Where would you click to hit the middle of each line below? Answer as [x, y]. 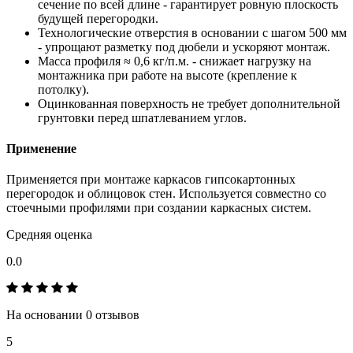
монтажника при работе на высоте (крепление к [167, 75]
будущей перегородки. [98, 18]
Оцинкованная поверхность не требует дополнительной [189, 103]
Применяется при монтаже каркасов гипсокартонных [151, 180]
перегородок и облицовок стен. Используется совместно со [166, 194]
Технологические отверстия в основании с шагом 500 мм [192, 32]
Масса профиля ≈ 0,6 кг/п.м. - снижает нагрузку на [175, 61]
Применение [41, 149]
